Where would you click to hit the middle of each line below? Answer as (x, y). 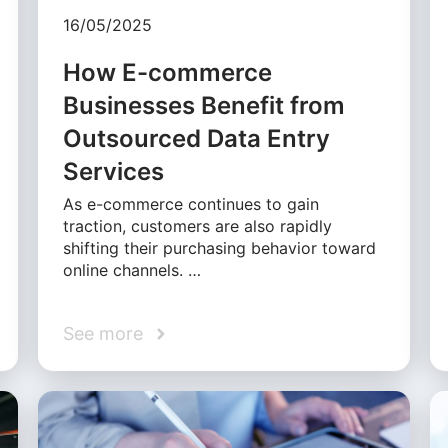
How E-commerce (168, 73)
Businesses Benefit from (204, 106)
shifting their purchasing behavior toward (220, 248)
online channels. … (132, 270)
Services (114, 172)
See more (103, 334)
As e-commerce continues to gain (191, 204)
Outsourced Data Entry (197, 139)
